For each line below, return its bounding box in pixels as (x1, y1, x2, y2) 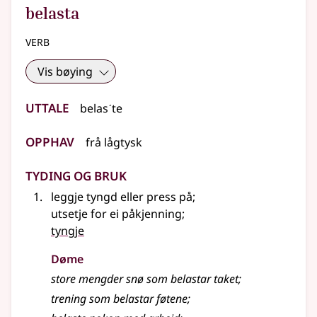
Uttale (25, 94, 69, 118)
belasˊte (80, 100, 122, 117)
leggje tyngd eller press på (51, 189, 192, 205)
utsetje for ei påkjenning (51, 206, 182, 222)
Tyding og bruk (25, 162, 127, 186)
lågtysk (104, 134, 142, 151)
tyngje (51, 223, 84, 239)
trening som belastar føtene (51, 291, 188, 307)
